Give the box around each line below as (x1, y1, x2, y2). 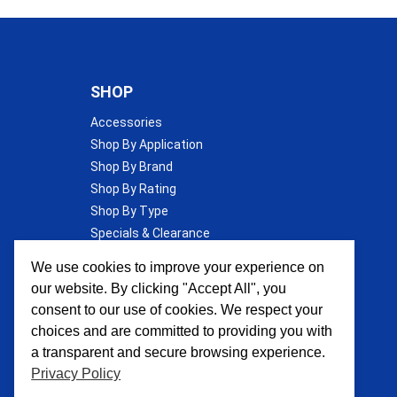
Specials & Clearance (90, 226, 210, 241)
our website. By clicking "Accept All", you (31, 280, 287, 296)
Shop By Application (90, 137, 203, 152)
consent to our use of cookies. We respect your (31, 301, 323, 317)
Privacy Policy (31, 365, 121, 381)
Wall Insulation (90, 248, 172, 263)
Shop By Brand (90, 160, 173, 175)
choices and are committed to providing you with (31, 323, 333, 339)
